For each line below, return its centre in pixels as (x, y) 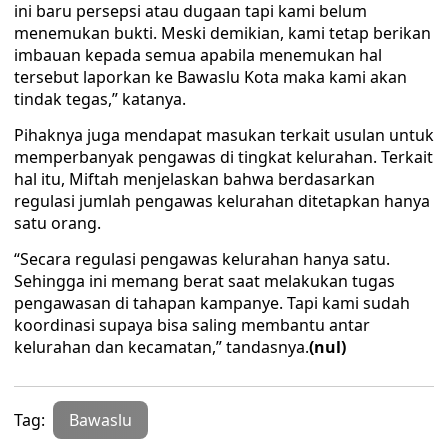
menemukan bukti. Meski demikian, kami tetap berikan (222, 33)
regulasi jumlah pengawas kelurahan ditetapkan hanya (222, 201)
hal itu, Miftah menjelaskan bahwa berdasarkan (194, 179)
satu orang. (57, 223)
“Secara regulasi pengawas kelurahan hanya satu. (202, 259)
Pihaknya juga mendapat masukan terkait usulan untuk (224, 135)
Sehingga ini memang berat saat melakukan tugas (204, 281)
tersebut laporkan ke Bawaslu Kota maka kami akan (210, 77)
